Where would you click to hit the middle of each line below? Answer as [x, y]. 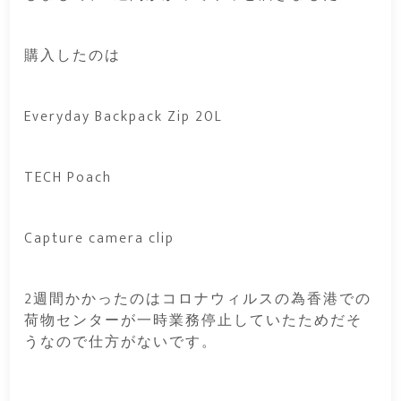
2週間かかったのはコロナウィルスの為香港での [198, 300]
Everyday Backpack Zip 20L [124, 117]
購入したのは [73, 56]
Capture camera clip [100, 239]
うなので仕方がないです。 [121, 343]
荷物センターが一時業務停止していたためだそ [194, 321]
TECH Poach [68, 178]
